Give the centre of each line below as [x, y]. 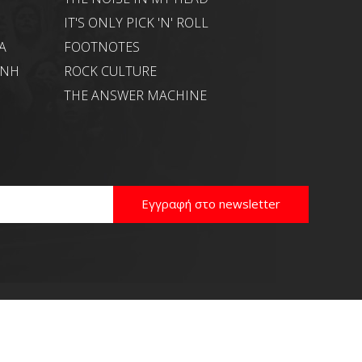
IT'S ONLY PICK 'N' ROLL [136, 22]
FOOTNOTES [101, 46]
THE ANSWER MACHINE [135, 95]
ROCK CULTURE [110, 71]
